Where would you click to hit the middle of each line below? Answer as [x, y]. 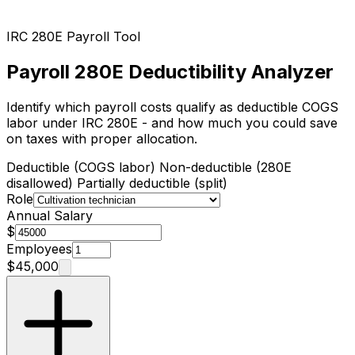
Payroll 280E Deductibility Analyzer [170, 71]
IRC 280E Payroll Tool [73, 36]
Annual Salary [50, 215]
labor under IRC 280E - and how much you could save [172, 122]
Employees [39, 248]
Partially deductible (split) [150, 183]
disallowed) [40, 183]
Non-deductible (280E [223, 167]
